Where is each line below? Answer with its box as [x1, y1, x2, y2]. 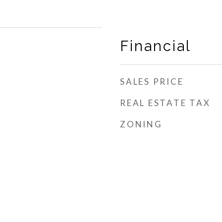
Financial [120, 38, 191, 55]
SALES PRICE [120, 76, 184, 87]
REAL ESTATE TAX [120, 98, 211, 108]
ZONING [120, 119, 163, 129]
